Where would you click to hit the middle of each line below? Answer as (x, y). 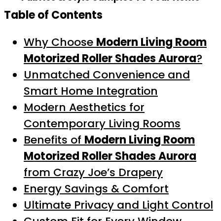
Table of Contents (53, 15)
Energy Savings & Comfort (96, 189)
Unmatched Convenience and (107, 75)
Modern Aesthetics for (84, 107)
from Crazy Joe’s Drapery (93, 172)
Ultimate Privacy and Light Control (118, 205)
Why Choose (60, 42)
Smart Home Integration (91, 91)
